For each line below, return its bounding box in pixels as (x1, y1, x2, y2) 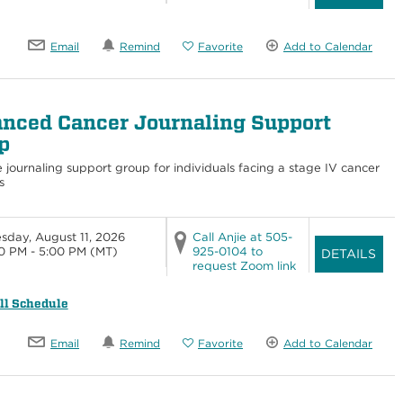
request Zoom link (192, 258, 296, 273)
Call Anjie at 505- (192, 229, 292, 244)
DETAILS (321, 246, 377, 261)
